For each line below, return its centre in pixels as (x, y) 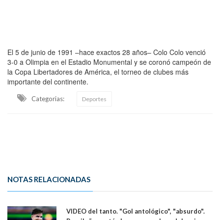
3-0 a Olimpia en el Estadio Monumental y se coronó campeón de (109, 62)
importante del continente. (48, 82)
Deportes (94, 99)
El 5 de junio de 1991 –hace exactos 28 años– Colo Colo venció (107, 52)
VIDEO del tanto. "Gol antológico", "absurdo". (136, 211)
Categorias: (48, 99)
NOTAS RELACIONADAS (49, 179)
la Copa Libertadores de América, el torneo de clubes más (98, 72)
